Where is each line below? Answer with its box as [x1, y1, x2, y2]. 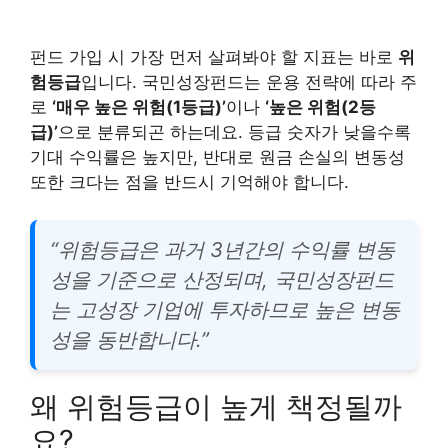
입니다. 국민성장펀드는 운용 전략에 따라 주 [81, 71, 417, 92]
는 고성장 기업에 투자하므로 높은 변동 [50, 297, 400, 322]
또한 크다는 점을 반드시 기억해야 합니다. [30, 171, 349, 192]
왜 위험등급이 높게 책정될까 [30, 389, 402, 424]
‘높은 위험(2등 [265, 96, 376, 117]
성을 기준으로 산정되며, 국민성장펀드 [50, 267, 394, 292]
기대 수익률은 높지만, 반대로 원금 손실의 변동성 [30, 146, 405, 167]
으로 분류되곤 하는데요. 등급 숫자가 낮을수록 [58, 121, 411, 142]
